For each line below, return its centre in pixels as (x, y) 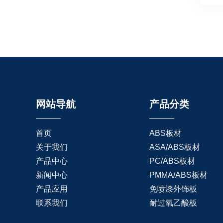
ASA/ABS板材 (174, 147)
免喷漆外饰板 (173, 189)
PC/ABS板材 (172, 161)
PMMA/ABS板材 (178, 175)
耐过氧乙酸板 (173, 203)
